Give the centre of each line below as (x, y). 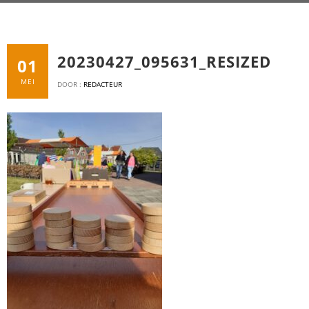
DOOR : (70, 84)
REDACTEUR (102, 84)
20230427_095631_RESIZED (164, 61)
